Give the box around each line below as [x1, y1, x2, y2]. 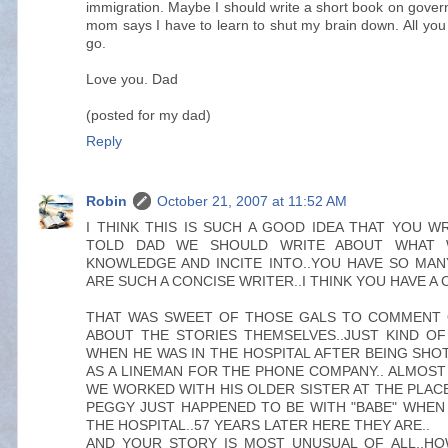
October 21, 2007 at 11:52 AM [157, 193, 347, 209]
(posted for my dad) [86, 107, 211, 123]
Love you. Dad [86, 71, 178, 87]
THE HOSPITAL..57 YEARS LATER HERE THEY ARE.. [86, 417, 430, 433]
